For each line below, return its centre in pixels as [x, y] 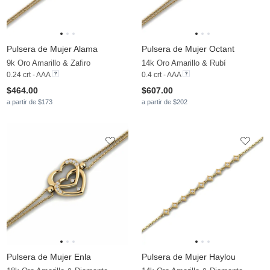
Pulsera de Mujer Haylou [189, 257]
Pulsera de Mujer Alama [52, 49]
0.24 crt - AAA [28, 75]
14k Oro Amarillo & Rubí [184, 63]
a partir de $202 [165, 102]
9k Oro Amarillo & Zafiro [49, 63]
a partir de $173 [30, 102]
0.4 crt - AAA [161, 75]
